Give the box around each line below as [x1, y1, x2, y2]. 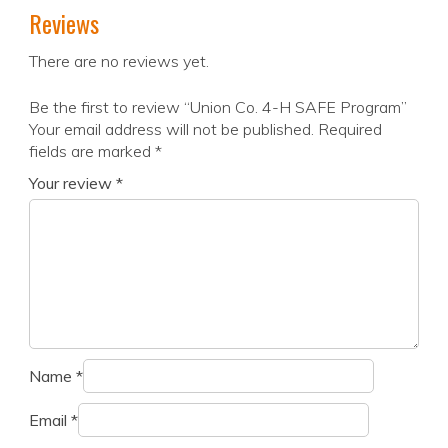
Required [318, 119, 382, 140]
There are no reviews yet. [29, 51, 209, 72]
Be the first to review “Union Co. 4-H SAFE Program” [29, 97, 407, 118]
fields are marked [29, 141, 155, 162]
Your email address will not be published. [29, 119, 314, 140]
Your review [29, 173, 116, 194]
